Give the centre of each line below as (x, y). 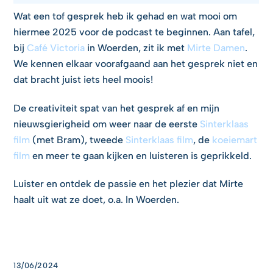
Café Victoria (56, 48)
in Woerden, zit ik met (136, 48)
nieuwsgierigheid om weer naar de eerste (107, 124)
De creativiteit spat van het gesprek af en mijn (117, 108)
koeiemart (235, 140)
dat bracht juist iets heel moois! (83, 79)
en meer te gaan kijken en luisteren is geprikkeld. (141, 155)
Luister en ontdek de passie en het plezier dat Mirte (129, 184)
